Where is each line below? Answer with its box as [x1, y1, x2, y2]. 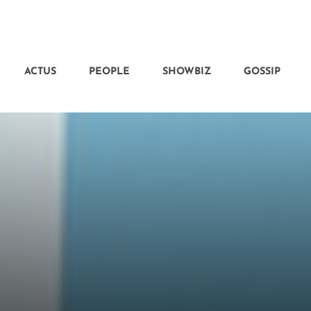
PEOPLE [88, 67, 130, 77]
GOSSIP [243, 67, 280, 77]
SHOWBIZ [162, 67, 211, 77]
